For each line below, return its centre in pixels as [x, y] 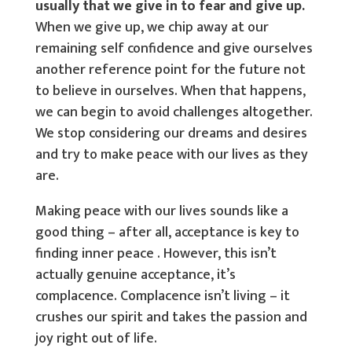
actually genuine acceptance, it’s [135, 275]
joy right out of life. [96, 339]
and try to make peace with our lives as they [171, 155]
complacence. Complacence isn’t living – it [162, 296]
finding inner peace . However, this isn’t [156, 254]
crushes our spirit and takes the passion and [171, 317]
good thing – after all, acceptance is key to [167, 233]
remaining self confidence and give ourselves [174, 49]
